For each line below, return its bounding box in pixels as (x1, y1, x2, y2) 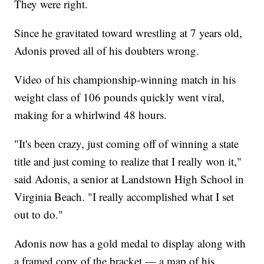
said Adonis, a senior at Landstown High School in (14, 171, 245, 186)
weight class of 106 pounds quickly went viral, (14, 89, 225, 104)
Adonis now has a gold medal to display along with (14, 235, 246, 250)
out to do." (14, 206, 64, 222)
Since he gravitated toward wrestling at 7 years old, (14, 25, 243, 40)
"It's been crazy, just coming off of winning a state (14, 136, 239, 151)
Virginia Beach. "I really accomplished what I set (14, 189, 235, 204)
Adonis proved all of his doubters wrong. (14, 42, 200, 58)
